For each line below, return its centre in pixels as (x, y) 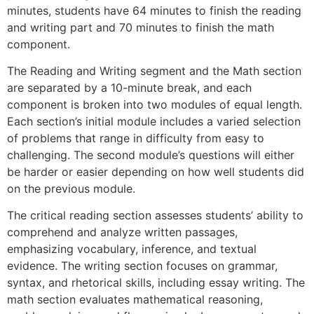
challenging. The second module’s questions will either (151, 155)
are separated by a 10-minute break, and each (129, 88)
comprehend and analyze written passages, (122, 232)
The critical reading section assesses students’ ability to (155, 216)
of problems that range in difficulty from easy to (136, 138)
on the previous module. (71, 189)
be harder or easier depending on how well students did (156, 172)
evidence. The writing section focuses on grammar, (142, 266)
